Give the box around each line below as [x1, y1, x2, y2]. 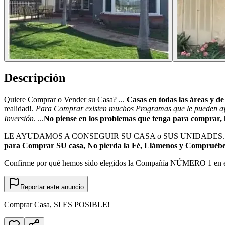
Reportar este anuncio [20, 183, 84, 191]
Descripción [4, 71, 65, 85]
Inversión [4, 114, 34, 123]
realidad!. [4, 104, 36, 114]
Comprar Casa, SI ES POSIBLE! [4, 200, 110, 209]
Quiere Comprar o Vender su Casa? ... [4, 95, 127, 104]
